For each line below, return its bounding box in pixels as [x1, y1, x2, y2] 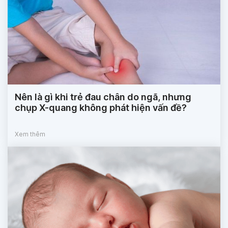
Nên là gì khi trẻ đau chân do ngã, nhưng [15, 92, 191, 103]
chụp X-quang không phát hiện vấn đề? [15, 102, 187, 113]
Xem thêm [15, 130, 45, 138]
